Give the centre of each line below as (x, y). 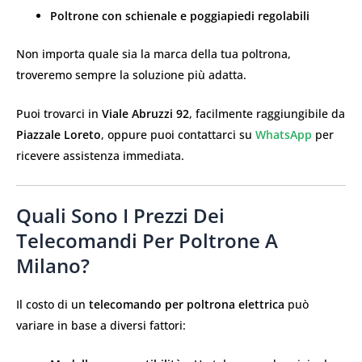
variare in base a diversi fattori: (101, 325)
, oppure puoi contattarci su (178, 135)
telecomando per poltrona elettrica (187, 304)
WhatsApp (284, 135)
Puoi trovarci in (59, 114)
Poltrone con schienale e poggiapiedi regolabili (180, 15)
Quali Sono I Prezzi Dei (120, 215)
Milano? (53, 265)
